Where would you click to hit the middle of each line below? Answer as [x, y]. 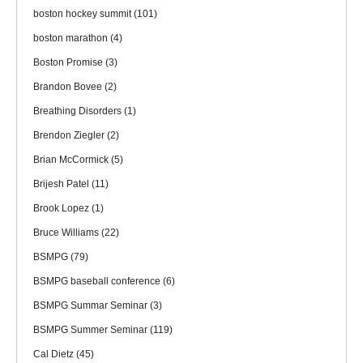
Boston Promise [69, 62]
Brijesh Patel [62, 184]
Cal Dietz [55, 354]
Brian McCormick [72, 159]
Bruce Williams [67, 232]
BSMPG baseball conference [98, 281]
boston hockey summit [83, 13]
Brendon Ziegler [70, 135]
